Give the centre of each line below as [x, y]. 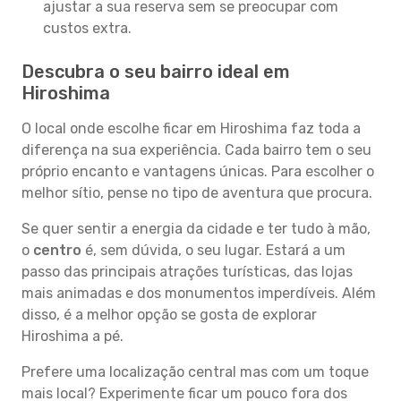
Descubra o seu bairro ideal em [156, 72]
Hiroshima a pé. [73, 336]
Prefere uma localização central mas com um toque [195, 372]
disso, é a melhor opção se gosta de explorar [169, 315]
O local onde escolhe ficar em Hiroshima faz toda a [191, 128]
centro [57, 250]
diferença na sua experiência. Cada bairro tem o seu [196, 150]
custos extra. [87, 28]
